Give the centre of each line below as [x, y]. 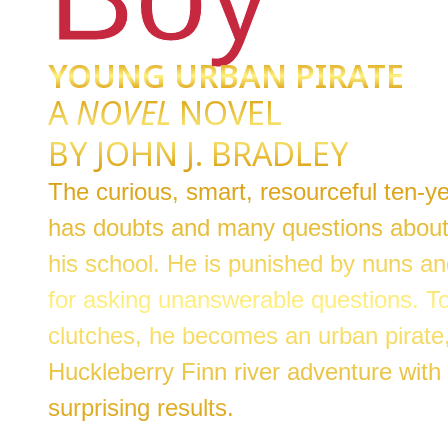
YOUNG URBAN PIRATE [226, 75]
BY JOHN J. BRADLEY [198, 153]
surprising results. [141, 407]
